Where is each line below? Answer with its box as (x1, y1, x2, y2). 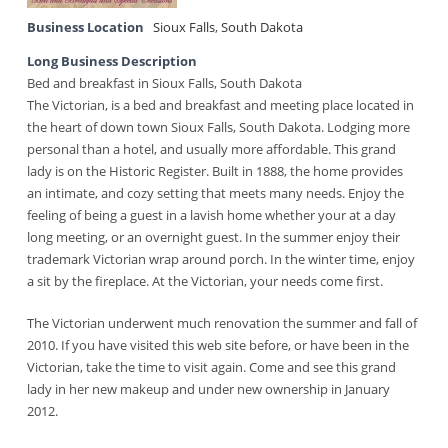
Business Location (27, 19, 145, 36)
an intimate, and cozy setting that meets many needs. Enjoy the (27, 185, 405, 202)
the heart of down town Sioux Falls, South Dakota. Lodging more (27, 119, 411, 136)
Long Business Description (27, 53, 198, 70)
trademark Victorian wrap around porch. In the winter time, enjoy (27, 251, 416, 268)
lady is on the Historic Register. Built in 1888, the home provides (27, 163, 404, 180)
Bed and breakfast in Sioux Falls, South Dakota (27, 75, 303, 92)
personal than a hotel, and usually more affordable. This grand (27, 141, 397, 158)
